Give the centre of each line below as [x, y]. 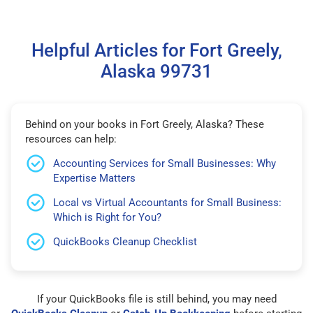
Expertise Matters [94, 178]
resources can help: [71, 139]
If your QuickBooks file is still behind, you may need [156, 299]
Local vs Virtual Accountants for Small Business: [167, 202]
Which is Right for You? [107, 217]
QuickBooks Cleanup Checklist [125, 241]
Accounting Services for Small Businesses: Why [165, 163]
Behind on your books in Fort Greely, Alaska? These [145, 124]
